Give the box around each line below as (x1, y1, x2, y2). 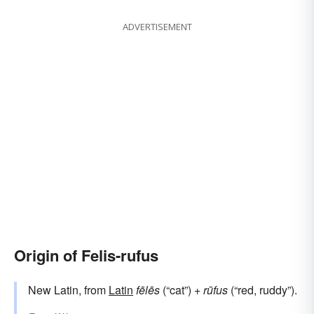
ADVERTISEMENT (122, 20, 192, 34)
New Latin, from (28, 282, 109, 299)
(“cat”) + (160, 282, 203, 299)
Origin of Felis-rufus (14, 244, 158, 267)
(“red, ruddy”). (228, 282, 297, 299)
